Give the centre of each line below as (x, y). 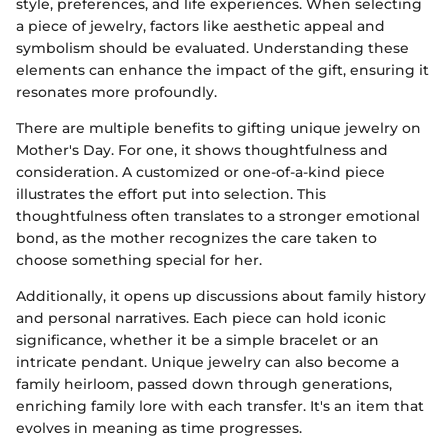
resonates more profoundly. (116, 91)
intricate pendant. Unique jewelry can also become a (207, 361)
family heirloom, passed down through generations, (204, 383)
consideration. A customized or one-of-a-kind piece (200, 171)
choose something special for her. (139, 259)
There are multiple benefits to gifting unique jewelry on (218, 127)
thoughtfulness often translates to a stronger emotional (218, 215)
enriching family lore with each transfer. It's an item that (220, 405)
